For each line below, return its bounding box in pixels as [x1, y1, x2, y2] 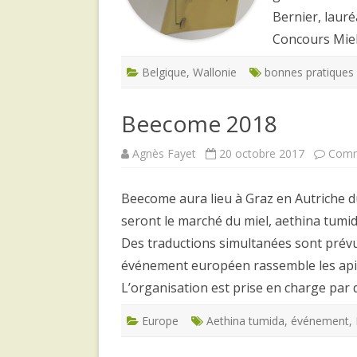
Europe [142, 312, 178, 328]
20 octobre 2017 [219, 145, 304, 161]
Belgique [142, 64, 186, 80]
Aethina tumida [206, 312, 284, 328]
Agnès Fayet [132, 145, 196, 161]
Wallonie [193, 64, 237, 80]
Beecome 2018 [121, 108, 277, 139]
